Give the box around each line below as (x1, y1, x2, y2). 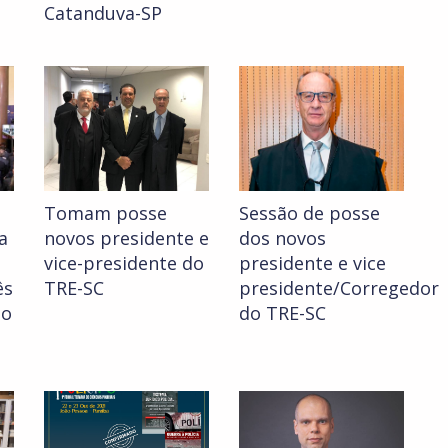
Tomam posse (44, 201, 167, 226)
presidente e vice (239, 251, 386, 276)
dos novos (239, 226, 326, 251)
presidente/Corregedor (239, 276, 439, 301)
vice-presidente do (44, 251, 204, 276)
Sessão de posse (239, 201, 380, 226)
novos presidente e (44, 226, 209, 251)
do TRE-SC (239, 301, 326, 326)
